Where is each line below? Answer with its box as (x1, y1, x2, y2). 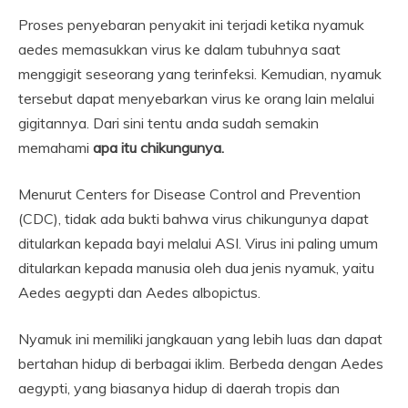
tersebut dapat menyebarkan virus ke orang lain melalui (18, 89, 374, 108)
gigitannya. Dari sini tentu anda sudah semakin (18, 114, 319, 133)
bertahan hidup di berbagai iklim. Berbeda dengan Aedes (18, 354, 383, 373)
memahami (18, 138, 93, 158)
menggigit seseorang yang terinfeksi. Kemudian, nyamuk (18, 65, 382, 84)
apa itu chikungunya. (93, 138, 228, 158)
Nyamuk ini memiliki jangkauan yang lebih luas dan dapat (18, 330, 382, 349)
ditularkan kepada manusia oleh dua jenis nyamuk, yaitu (18, 259, 374, 278)
